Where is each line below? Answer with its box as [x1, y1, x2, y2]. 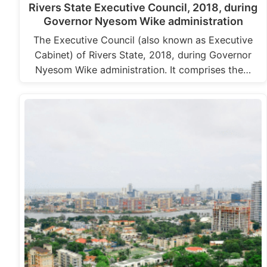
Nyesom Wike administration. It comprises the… [35, 63, 252, 76]
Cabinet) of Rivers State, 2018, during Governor [35, 48, 252, 61]
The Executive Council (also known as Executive [33, 33, 253, 46]
